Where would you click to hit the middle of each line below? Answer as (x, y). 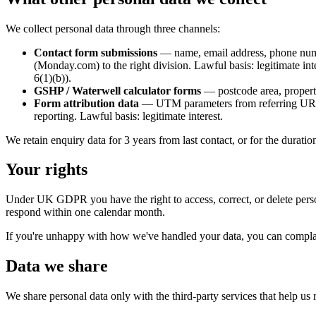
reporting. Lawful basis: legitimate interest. (128, 116)
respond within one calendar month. (85, 212)
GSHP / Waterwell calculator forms (117, 90)
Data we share (57, 266)
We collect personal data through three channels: (113, 28)
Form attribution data (86, 103)
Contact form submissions (96, 52)
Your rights (47, 170)
